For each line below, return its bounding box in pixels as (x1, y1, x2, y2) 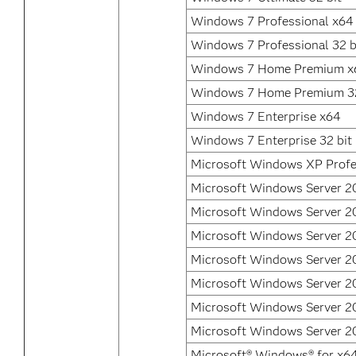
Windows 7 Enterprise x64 (191, 109, 341, 124)
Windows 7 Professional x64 (191, 14, 354, 29)
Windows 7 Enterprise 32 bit (191, 133, 352, 148)
